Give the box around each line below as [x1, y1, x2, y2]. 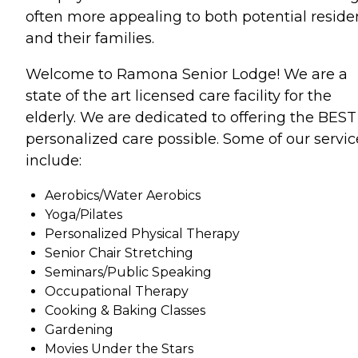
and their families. [26, 29, 154, 47]
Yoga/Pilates [45, 206, 122, 222]
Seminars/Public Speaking [45, 264, 212, 280]
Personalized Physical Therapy [45, 225, 240, 241]
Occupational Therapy [45, 283, 189, 299]
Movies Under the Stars [45, 340, 193, 356]
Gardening [45, 321, 113, 337]
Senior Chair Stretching [45, 245, 193, 261]
